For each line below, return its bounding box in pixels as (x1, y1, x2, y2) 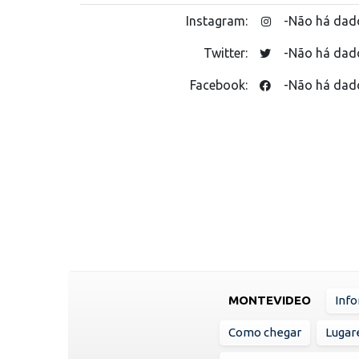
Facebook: (189, 77, 251, 92)
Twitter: (203, 45, 251, 60)
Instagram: (185, 13, 251, 28)
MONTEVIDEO (228, 292, 311, 307)
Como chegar (228, 325, 301, 339)
